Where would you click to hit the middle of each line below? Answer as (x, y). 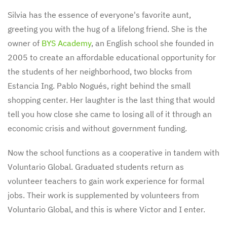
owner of (25, 43)
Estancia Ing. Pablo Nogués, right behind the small (99, 86)
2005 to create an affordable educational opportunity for (112, 57)
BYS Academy (66, 43)
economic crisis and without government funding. (97, 128)
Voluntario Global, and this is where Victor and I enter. (107, 209)
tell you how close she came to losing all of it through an (110, 114)
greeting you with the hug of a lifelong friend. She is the (107, 29)
